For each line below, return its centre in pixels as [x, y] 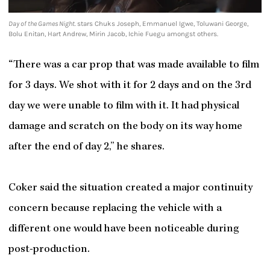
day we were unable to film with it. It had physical [124, 107]
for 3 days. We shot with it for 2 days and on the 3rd [130, 86]
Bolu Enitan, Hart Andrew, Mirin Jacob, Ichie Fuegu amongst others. [113, 33]
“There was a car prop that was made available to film [133, 66]
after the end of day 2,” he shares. [86, 148]
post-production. [49, 250]
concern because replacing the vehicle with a [115, 209]
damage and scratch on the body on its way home [125, 127]
